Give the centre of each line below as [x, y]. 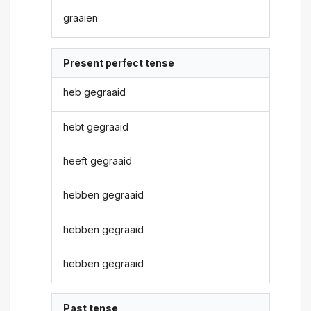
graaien [81, 18]
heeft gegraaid [98, 160]
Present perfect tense [119, 62]
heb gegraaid [95, 92]
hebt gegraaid [96, 126]
